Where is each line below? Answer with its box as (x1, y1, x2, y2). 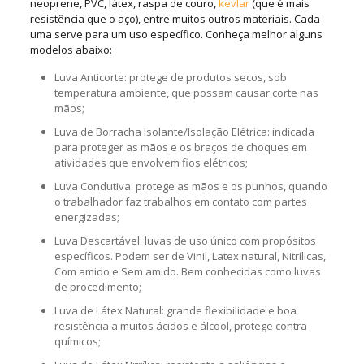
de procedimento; (54, 279, 141, 294)
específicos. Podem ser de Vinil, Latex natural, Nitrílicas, (54, 248, 326, 263)
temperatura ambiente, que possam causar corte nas (54, 84, 318, 100)
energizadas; (54, 209, 119, 224)
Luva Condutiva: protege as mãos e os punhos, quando (54, 178, 327, 193)
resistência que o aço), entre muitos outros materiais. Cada (29, 11, 320, 26)
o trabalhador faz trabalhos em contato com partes (54, 193, 307, 209)
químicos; (54, 333, 101, 349)
